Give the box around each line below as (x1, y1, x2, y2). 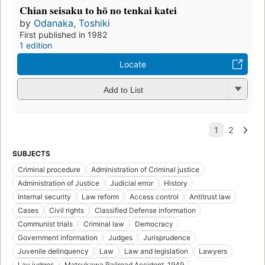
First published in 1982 (20, 30, 107, 40)
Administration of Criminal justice (91, 165, 199, 174)
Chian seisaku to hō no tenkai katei (20, 2, 177, 18)
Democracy (135, 219, 173, 229)
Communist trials (18, 219, 73, 229)
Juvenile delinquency (18, 247, 89, 256)
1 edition (20, 40, 52, 51)
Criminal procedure (18, 165, 80, 174)
